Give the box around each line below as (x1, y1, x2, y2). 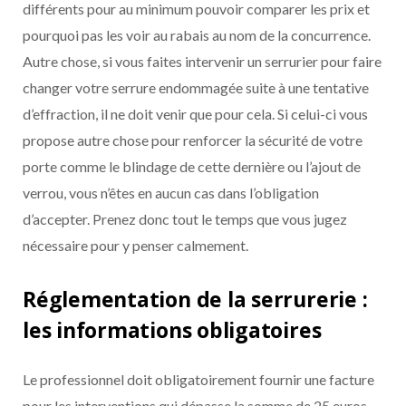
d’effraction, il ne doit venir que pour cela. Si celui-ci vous (23, 105, 368, 123)
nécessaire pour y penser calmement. (23, 237, 248, 255)
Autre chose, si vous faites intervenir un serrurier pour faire (23, 53, 382, 71)
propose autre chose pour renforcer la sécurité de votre (23, 131, 362, 150)
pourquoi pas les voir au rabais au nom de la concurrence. (23, 26, 371, 44)
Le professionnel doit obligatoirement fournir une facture (23, 370, 374, 388)
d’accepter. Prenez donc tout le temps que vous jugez (23, 210, 347, 228)
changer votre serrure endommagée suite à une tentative (23, 79, 369, 97)
